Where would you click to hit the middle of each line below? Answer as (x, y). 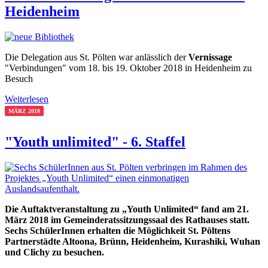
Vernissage (210, 57)
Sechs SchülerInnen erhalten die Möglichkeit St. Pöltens (118, 231)
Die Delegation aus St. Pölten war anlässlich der (97, 57)
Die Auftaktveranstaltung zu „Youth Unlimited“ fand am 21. (127, 209)
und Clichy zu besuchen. (54, 252)
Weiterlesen (27, 99)
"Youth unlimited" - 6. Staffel (95, 142)
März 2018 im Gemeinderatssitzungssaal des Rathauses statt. (127, 220)
